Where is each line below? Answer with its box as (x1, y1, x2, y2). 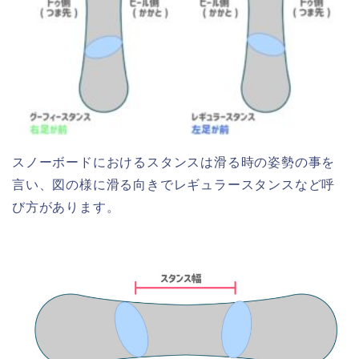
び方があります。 (12, 200, 120, 214)
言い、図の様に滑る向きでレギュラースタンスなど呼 (12, 177, 336, 192)
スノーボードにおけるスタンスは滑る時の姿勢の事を (12, 155, 336, 169)
